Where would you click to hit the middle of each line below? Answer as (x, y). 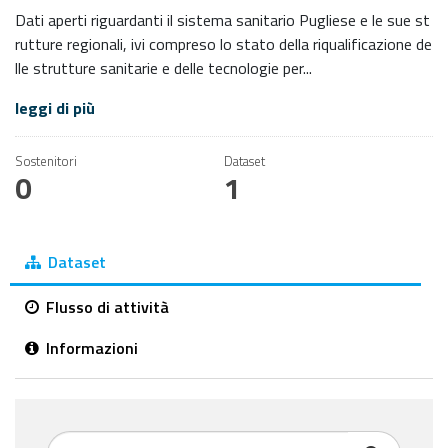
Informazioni (90, 348)
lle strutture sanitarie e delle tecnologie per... (163, 68)
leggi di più (55, 108)
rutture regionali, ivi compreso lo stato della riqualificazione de (223, 44)
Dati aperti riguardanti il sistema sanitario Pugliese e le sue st (222, 20)
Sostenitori (46, 161)
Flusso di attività (105, 307)
